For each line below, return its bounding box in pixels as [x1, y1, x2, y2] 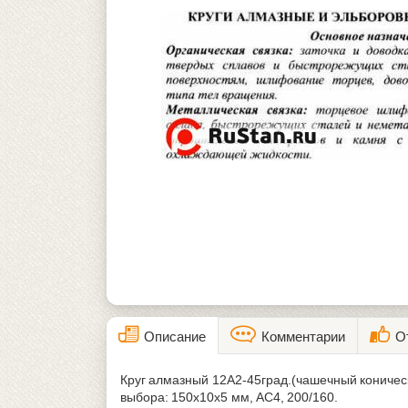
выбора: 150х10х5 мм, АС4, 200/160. [120, 389, 339, 404]
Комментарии [257, 328, 345, 344]
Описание [139, 328, 206, 344]
